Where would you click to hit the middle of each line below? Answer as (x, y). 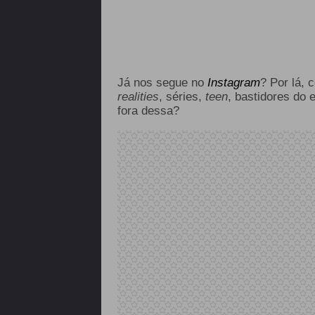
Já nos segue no (160, 83)
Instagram (233, 83)
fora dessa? (150, 111)
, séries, (182, 97)
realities (138, 97)
